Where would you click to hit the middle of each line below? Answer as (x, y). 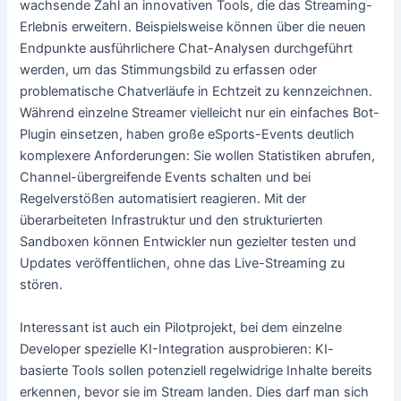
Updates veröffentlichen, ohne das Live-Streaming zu (183, 264)
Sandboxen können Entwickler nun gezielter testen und (188, 242)
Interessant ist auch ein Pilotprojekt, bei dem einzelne (181, 327)
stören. (42, 285)
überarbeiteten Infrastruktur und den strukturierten (172, 221)
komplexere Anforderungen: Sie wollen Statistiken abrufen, (198, 156)
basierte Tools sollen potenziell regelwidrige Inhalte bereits (196, 370)
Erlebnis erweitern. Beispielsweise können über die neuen (193, 27)
